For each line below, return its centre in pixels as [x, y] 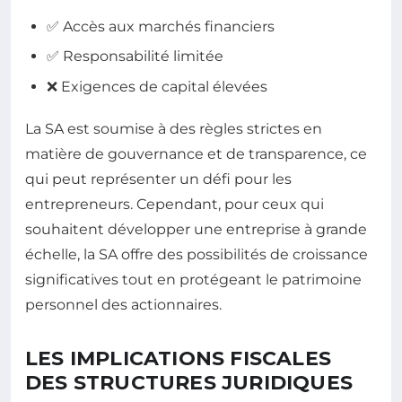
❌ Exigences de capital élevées [157, 86]
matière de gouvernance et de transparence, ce [196, 153]
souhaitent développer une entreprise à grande [196, 229]
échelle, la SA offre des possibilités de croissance [197, 254]
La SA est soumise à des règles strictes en [174, 128]
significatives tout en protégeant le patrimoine [193, 279]
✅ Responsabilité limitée [135, 57]
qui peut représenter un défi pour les [158, 179]
